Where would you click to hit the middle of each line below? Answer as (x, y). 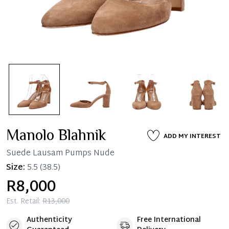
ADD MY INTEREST (192, 136)
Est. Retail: (23, 201)
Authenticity (49, 220)
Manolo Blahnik (56, 136)
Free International (169, 220)
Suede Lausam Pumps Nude (60, 153)
